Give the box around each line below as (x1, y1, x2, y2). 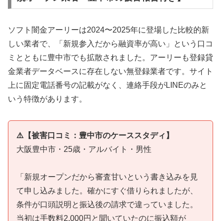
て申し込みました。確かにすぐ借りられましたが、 (16, 186, 198, 195)
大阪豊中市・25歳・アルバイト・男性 (16, 145, 151, 153)
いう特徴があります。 (8, 94, 87, 103)
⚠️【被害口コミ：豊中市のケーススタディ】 (16, 131, 174, 140)
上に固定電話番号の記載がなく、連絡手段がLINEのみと (8, 80, 207, 89)
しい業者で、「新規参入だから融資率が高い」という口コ (8, 39, 213, 48)
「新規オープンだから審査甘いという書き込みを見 (16, 173, 198, 182)
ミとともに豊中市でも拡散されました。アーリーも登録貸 (8, 53, 213, 62)
